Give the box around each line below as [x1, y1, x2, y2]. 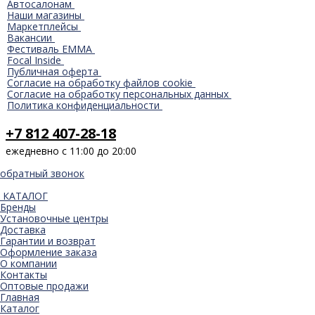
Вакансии [7, 30, 52, 44]
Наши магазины [7, 8, 84, 22]
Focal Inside [7, 53, 61, 67]
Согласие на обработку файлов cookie [7, 75, 193, 89]
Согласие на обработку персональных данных [7, 86, 229, 101]
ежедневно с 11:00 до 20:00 [6, 143, 136, 157]
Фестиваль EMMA [7, 41, 95, 56]
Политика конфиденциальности [7, 98, 160, 112]
